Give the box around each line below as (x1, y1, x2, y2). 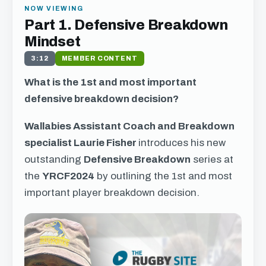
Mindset (24, 34, 81, 49)
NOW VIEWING (24, 5, 84, 12)
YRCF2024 (42, 170, 94, 182)
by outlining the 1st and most (94, 170, 232, 182)
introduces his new (138, 137, 226, 148)
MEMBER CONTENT (61, 55, 138, 62)
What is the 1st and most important (24, 77, 197, 88)
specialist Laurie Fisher (24, 137, 138, 148)
